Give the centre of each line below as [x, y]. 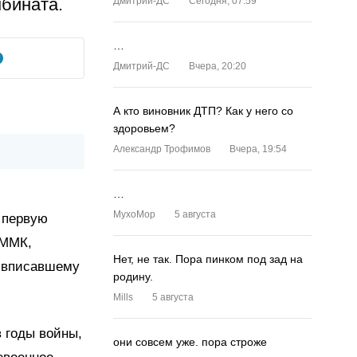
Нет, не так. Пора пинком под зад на [208, 259]
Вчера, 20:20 [218, 66]
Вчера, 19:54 [258, 149]
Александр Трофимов [162, 149]
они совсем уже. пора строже [190, 342]
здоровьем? [144, 128]
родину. [133, 277]
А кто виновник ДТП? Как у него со [203, 111]
